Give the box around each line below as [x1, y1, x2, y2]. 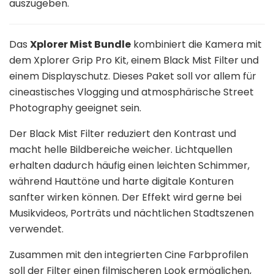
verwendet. [9, 221, 64, 236]
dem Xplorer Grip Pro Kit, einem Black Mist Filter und [9, 53, 259, 67]
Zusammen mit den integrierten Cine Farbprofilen [9, 247, 248, 262]
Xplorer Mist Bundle [30, 37, 131, 51]
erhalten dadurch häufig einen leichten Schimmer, [9, 158, 250, 172]
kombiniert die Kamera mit [131, 37, 262, 51]
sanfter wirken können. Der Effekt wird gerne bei [9, 190, 242, 204]
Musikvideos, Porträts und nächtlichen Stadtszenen [9, 206, 254, 220]
